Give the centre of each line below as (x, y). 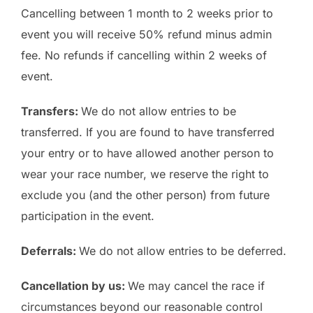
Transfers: (51, 111)
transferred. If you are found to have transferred (148, 132)
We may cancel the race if (196, 286)
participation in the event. (88, 216)
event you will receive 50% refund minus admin (146, 35)
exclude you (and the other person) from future (145, 195)
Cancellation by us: (74, 286)
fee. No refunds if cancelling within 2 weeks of (144, 56)
